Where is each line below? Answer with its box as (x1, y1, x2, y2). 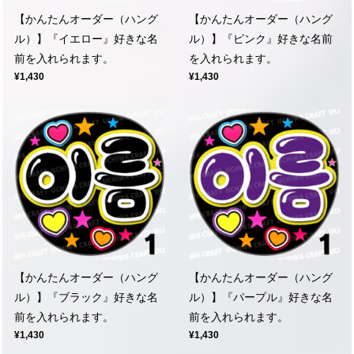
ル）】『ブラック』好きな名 (14, 291, 158, 303)
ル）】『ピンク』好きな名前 (189, 32, 333, 45)
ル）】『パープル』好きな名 (189, 291, 333, 303)
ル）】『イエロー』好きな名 (14, 32, 158, 45)
